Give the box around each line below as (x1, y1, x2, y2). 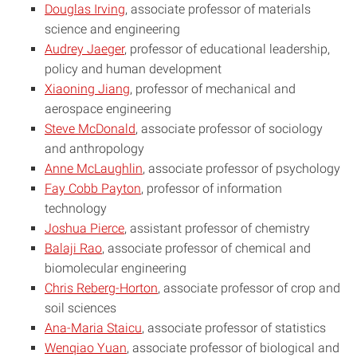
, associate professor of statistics (142, 320, 326, 335)
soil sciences (45, 300, 116, 316)
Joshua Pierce (45, 221, 124, 236)
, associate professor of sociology (135, 121, 323, 136)
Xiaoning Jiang (45, 81, 130, 96)
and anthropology (45, 141, 144, 156)
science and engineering (45, 22, 180, 37)
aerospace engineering (45, 101, 171, 116)
